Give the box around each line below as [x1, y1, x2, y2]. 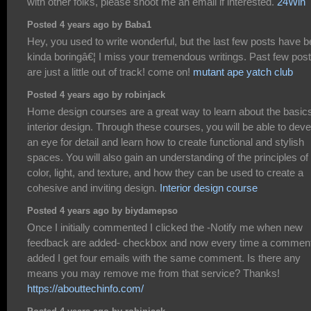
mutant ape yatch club [193, 65, 293, 78]
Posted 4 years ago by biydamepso [27, 206, 178, 217]
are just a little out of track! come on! [27, 65, 193, 78]
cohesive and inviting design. [27, 181, 160, 194]
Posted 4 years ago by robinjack [27, 90, 165, 101]
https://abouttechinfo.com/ [27, 282, 144, 294]
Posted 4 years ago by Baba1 [27, 20, 151, 31]
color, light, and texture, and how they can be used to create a [27, 166, 303, 178]
